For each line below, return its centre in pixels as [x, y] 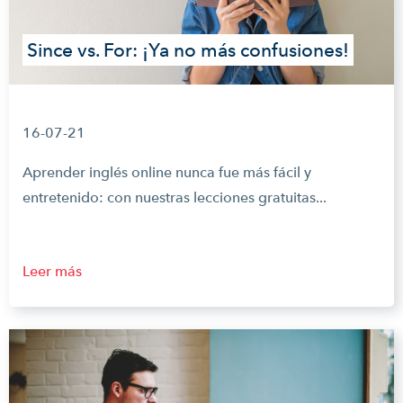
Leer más [52, 271]
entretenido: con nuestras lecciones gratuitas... [175, 197]
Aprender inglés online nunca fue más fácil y [167, 172]
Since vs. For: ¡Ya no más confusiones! [188, 50]
